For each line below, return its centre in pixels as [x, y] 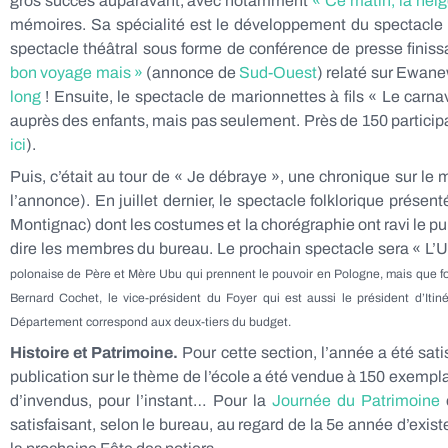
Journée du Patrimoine [356, 400]
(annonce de [191, 72]
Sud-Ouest [278, 72]
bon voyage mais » [77, 72]
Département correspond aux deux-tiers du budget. [150, 322]
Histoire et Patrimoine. [94, 352]
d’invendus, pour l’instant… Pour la [141, 400]
